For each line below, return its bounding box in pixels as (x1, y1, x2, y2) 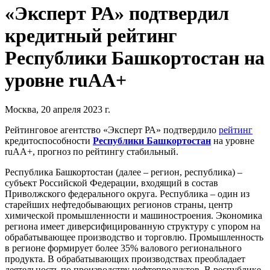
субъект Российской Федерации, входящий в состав (5, 178, 218, 189)
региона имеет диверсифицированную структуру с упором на (5, 221, 260, 232)
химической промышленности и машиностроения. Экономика (5, 210, 262, 221)
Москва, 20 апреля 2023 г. (5, 104, 110, 115)
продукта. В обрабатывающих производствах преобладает (5, 254, 245, 265)
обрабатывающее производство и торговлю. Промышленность (5, 232, 263, 243)
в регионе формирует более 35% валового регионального (5, 243, 242, 254)
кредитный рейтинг (5, 24, 177, 46)
